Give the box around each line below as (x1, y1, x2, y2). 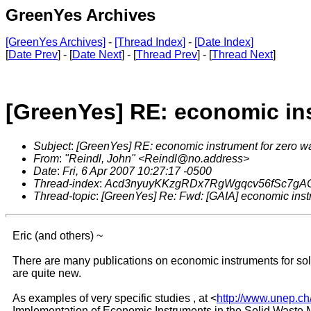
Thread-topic (33, 190, 96, 202)
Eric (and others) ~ (12, 229, 103, 242)
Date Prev (8, 49, 58, 60)
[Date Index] (194, 36, 253, 48)
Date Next (72, 49, 121, 60)
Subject (33, 140, 71, 152)
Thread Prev (136, 49, 197, 60)
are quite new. (12, 267, 81, 279)
